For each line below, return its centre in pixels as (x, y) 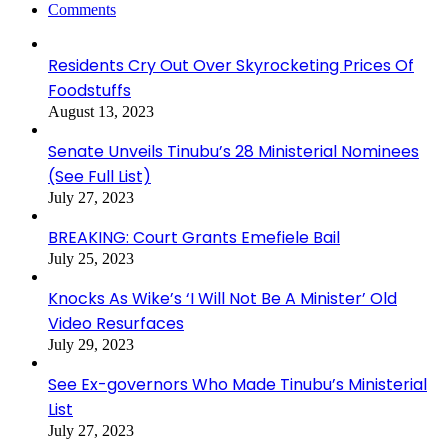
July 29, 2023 (91, 345)
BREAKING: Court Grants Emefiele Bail (194, 238)
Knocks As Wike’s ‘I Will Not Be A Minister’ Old (222, 299)
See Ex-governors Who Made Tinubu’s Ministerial (237, 385)
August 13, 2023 (101, 112)
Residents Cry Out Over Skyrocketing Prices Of (231, 66)
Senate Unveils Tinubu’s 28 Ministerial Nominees (233, 152)
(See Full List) (99, 177)
